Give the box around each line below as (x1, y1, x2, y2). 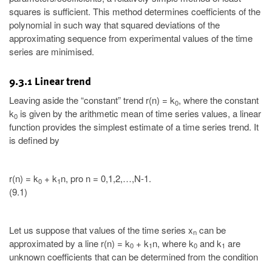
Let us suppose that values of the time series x (9, 223, 193, 236)
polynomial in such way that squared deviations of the (9, 18, 220, 32)
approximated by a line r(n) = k (9, 236, 130, 250)
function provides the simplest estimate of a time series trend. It (9, 120, 259, 134)
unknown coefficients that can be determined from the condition (9, 250, 258, 263)
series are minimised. (9, 45, 94, 58)
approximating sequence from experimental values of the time (9, 32, 253, 45)
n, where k (152, 236, 194, 250)
